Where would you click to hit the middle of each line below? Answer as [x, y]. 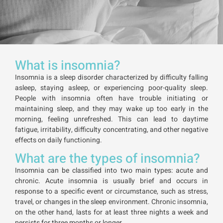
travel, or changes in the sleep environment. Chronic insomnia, [111, 202]
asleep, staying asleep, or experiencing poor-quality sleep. [111, 88]
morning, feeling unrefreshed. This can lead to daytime [111, 119]
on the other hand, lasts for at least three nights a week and [111, 213]
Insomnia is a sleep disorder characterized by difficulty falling [111, 78]
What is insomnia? [68, 66]
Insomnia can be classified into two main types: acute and [111, 171]
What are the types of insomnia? [108, 159]
